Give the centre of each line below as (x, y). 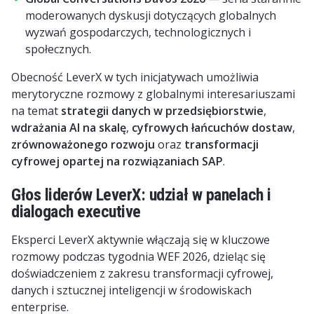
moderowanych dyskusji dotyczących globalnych (151, 15)
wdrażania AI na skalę (69, 128)
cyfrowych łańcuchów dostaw (212, 128)
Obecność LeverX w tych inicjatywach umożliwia (135, 77)
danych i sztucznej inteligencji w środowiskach (131, 290)
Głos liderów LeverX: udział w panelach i (141, 195)
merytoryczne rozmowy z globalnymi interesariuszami (153, 94)
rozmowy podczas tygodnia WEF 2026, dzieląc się (138, 257)
